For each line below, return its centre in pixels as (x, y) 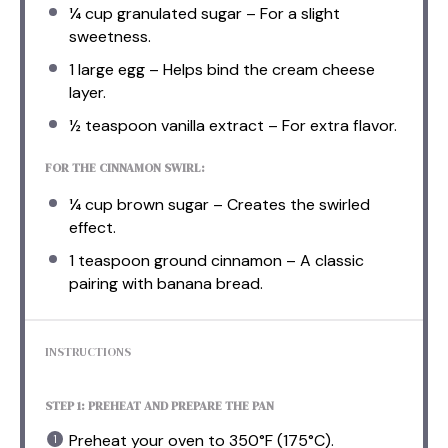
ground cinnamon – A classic (257, 260)
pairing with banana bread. (166, 283)
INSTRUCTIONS (88, 351)
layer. (87, 92)
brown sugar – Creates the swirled (241, 204)
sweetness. (110, 36)
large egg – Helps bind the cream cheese (224, 69)
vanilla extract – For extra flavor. (277, 125)
